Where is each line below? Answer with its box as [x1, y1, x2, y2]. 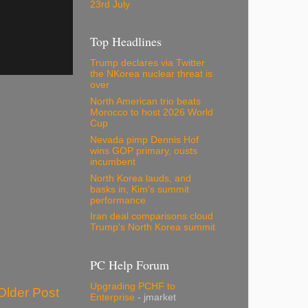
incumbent [90, 156, 135, 167]
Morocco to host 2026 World [90, 107, 213, 118]
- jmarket [135, 292, 176, 303]
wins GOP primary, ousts [90, 145, 197, 156]
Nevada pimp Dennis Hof [90, 134, 199, 145]
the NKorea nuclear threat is [90, 69, 212, 80]
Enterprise [90, 292, 135, 303]
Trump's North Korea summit [90, 222, 215, 233]
